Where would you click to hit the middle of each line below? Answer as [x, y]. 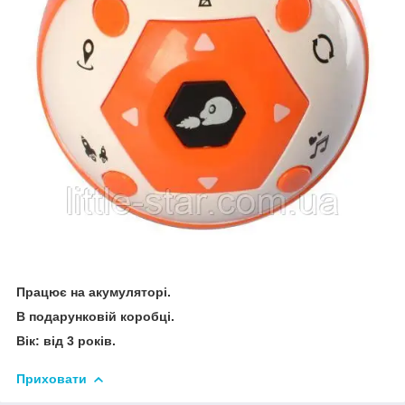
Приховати [52, 378]
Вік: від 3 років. [66, 340]
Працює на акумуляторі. [94, 292]
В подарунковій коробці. [95, 316]
